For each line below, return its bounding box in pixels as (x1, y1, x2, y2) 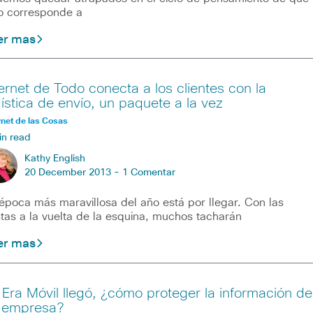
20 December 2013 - (24, 168, 122, 178)
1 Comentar (122, 168, 175, 178)
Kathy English (24, 154, 85, 164)
